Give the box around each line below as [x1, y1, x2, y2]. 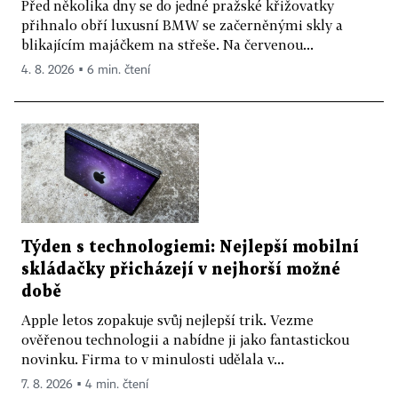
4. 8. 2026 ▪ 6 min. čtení [21, 63, 150, 76]
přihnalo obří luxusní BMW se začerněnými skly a [21, 16, 343, 33]
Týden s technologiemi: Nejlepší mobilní [21, 240, 359, 256]
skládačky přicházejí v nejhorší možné [21, 262, 340, 278]
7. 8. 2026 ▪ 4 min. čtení [21, 378, 148, 392]
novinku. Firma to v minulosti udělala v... [21, 351, 284, 368]
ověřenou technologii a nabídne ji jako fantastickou [21, 331, 349, 348]
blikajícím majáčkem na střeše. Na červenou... [21, 36, 314, 52]
